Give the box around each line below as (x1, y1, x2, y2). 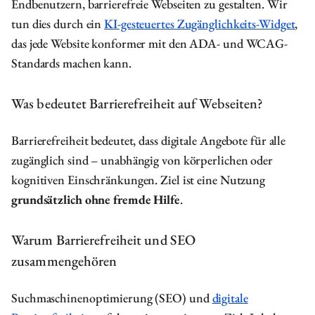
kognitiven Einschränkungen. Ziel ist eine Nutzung (11, 172, 266, 188)
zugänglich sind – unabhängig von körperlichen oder (11, 152, 273, 168)
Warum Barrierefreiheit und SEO (11, 231, 196, 249)
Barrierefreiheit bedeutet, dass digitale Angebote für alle (11, 132, 286, 148)
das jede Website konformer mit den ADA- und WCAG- (11, 35, 288, 51)
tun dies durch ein (11, 15, 105, 32)
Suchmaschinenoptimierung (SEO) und (11, 290, 212, 306)
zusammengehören (11, 252, 117, 270)
